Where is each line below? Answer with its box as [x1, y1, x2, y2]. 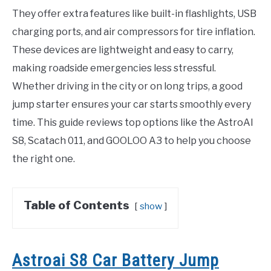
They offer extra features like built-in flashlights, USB [12, 8, 256, 20]
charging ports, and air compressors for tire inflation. [12, 26, 255, 38]
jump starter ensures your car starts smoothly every [12, 99, 251, 111]
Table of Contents [24, 198, 129, 213]
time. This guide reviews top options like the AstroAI [12, 117, 253, 129]
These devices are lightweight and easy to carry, [12, 44, 233, 56]
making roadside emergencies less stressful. [12, 62, 216, 74]
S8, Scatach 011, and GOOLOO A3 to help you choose [12, 135, 251, 147]
